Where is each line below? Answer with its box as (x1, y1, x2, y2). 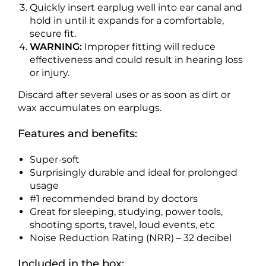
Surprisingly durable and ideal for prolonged (30, 167, 237, 178)
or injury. (30, 67, 69, 78)
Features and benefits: (18, 127, 137, 140)
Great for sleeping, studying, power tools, (30, 206, 223, 217)
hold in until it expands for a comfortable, (30, 15, 224, 26)
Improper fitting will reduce (84, 41, 216, 52)
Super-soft (30, 154, 80, 165)
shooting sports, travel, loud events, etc (30, 219, 215, 230)
